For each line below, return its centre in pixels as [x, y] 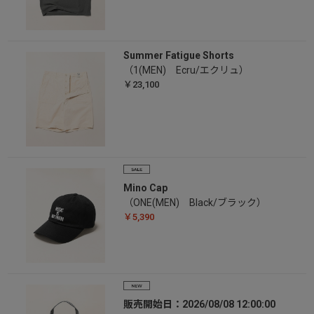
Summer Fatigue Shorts [178, 56]
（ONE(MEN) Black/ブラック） [194, 203]
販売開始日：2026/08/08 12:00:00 [199, 305]
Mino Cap [145, 188]
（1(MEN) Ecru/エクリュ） [186, 70]
